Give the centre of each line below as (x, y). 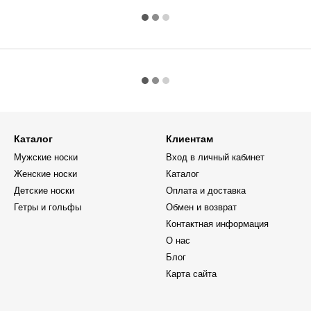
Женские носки (45, 174)
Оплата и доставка (206, 191)
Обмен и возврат (201, 207)
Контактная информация (217, 224)
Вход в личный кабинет (215, 157)
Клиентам (190, 139)
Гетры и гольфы (48, 207)
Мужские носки (46, 157)
